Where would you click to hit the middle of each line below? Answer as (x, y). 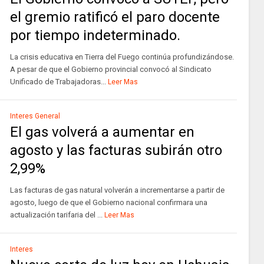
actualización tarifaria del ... (56, 215)
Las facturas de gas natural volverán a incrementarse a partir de (117, 190)
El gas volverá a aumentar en (102, 132)
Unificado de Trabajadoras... (58, 82)
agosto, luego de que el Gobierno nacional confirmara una (108, 202)
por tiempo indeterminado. (95, 35)
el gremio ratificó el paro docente (115, 17)
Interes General (35, 116)
